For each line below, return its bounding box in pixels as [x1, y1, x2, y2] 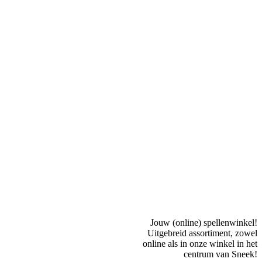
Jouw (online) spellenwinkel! [150, 218, 257, 228]
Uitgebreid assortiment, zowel [147, 228, 257, 239]
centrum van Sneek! [184, 249, 257, 260]
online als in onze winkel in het [143, 239, 257, 249]
